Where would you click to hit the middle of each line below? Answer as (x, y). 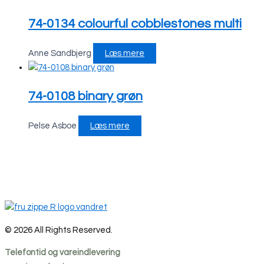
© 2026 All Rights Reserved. (59, 230)
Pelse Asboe (53, 126)
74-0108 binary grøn (85, 96)
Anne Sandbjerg (61, 54)
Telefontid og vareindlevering (63, 253)
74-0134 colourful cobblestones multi (135, 24)
